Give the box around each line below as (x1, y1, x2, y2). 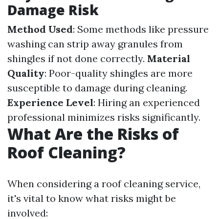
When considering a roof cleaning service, (7, 177, 200, 190)
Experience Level (7, 96, 93, 109)
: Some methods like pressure (73, 23, 209, 35)
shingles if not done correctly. (7, 52, 147, 65)
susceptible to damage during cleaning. (7, 82, 187, 94)
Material (147, 52, 190, 65)
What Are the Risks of (7, 123, 179, 144)
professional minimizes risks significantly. (7, 111, 200, 123)
